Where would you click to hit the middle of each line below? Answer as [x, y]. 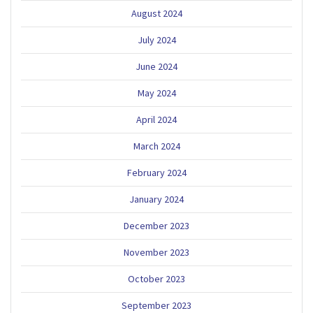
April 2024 [156, 119]
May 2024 [156, 93]
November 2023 [156, 252]
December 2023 [156, 225]
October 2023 [156, 278]
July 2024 [156, 39]
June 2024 [156, 66]
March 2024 [156, 146]
